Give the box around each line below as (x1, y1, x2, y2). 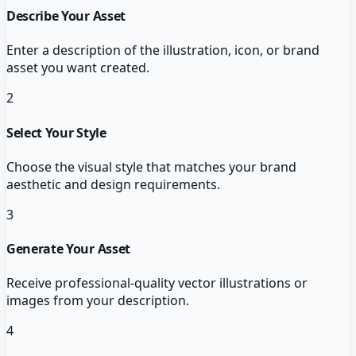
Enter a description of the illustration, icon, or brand (6, 41, 319, 60)
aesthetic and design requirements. (6, 175, 220, 193)
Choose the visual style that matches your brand (6, 157, 296, 176)
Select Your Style (6, 123, 106, 141)
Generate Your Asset (6, 240, 130, 258)
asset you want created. (6, 59, 149, 77)
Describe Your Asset (6, 7, 126, 25)
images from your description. (6, 292, 189, 310)
